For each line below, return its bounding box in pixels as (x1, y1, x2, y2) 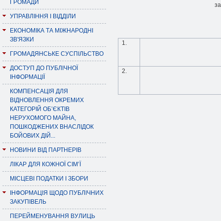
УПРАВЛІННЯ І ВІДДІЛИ (10, 13, 76, 20)
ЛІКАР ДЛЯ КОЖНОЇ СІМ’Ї (10, 161, 81, 168)
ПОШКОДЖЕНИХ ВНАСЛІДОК (10, 123, 94, 130)
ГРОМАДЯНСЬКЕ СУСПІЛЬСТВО (10, 50, 104, 57)
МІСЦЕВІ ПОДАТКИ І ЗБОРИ (10, 175, 88, 182)
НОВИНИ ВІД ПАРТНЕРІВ (10, 147, 81, 153)
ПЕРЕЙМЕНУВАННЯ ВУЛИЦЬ (10, 213, 95, 220)
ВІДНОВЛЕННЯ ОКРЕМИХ (10, 97, 84, 104)
